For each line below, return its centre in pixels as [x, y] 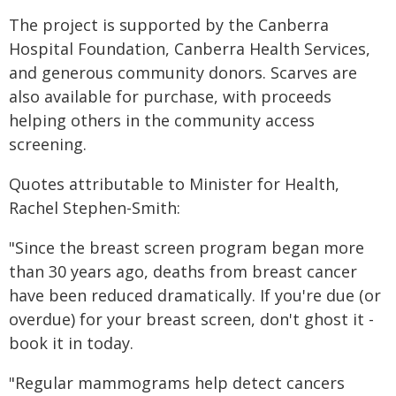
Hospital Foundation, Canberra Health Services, [190, 49]
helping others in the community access [162, 120]
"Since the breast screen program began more [187, 247]
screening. [48, 144]
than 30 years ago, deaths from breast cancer [183, 271]
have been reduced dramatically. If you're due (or [195, 295]
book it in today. [71, 343]
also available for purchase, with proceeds [170, 96]
